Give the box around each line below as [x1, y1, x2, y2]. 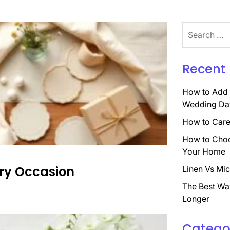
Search [181, 23, 208, 33]
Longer [182, 194, 209, 204]
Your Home [182, 146, 225, 157]
